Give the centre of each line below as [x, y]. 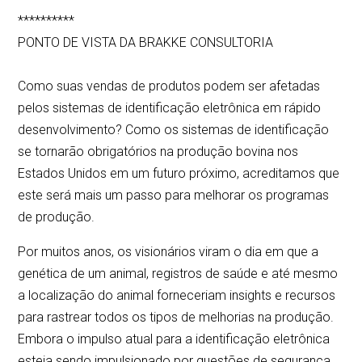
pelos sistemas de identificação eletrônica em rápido [170, 108]
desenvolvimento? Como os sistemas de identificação [174, 130]
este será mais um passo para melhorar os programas [174, 196]
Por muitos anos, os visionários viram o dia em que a [168, 252]
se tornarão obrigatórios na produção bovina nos [158, 152]
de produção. [58, 217]
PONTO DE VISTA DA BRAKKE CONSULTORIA [146, 43]
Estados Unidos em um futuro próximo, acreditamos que [179, 174]
